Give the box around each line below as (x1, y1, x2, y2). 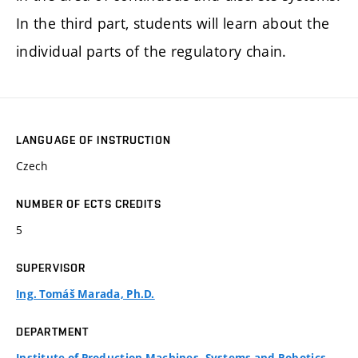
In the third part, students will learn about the (16, 14, 330, 34)
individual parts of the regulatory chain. (16, 42, 287, 62)
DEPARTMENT (16, 325, 89, 339)
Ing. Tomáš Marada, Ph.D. (16, 287, 155, 302)
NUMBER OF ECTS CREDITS (16, 197, 161, 211)
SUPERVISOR (16, 261, 86, 275)
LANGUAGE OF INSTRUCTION (16, 133, 171, 147)
